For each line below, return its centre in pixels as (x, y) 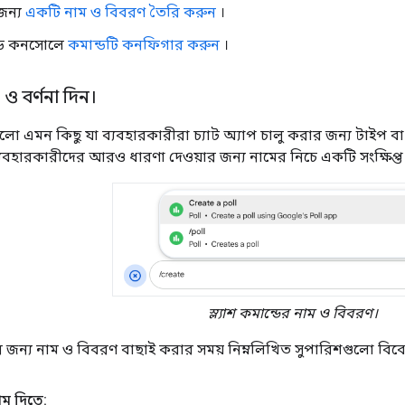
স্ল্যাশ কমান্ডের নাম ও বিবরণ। (292, 314)
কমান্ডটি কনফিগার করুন (144, 44)
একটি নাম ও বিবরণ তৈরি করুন (121, 12)
